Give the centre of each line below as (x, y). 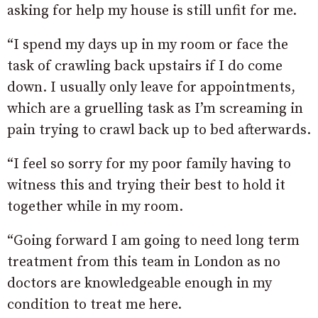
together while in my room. (95, 207)
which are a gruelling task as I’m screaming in (155, 109)
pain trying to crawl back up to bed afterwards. (159, 130)
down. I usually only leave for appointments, (151, 87)
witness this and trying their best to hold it (146, 185)
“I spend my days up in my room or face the (148, 45)
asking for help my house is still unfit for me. (152, 11)
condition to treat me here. (94, 305)
